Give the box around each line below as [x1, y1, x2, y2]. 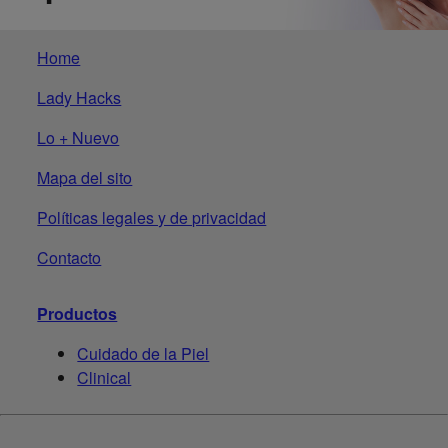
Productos [37, 301, 118, 325]
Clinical [77, 365, 132, 389]
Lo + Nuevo [37, 125, 120, 149]
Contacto [37, 245, 102, 269]
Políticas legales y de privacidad [37, 205, 267, 229]
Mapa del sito [37, 165, 133, 189]
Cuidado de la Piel [77, 341, 210, 365]
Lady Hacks [37, 85, 122, 109]
